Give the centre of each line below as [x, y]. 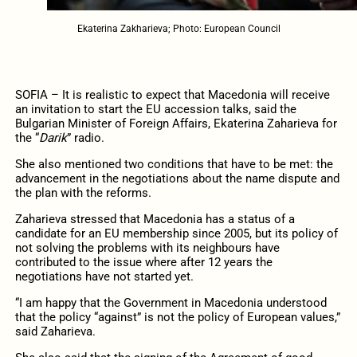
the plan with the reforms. [83, 192]
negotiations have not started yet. [104, 276]
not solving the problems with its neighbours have [147, 247]
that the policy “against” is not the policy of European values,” [177, 318]
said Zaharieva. [55, 332]
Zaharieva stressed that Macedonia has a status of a [155, 219]
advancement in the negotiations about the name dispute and [177, 178]
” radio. [85, 137]
